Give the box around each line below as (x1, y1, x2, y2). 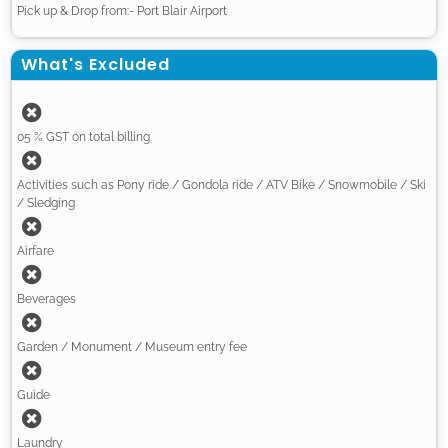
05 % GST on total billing (17, 130, 150, 145)
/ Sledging (17, 196, 75, 211)
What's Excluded (21, 53, 170, 77)
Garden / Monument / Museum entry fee (17, 340, 247, 355)
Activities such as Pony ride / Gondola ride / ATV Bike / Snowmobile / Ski (17, 178, 426, 193)
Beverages (17, 292, 76, 307)
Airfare (17, 244, 54, 259)
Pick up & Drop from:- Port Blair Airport (17, 4, 227, 19)
